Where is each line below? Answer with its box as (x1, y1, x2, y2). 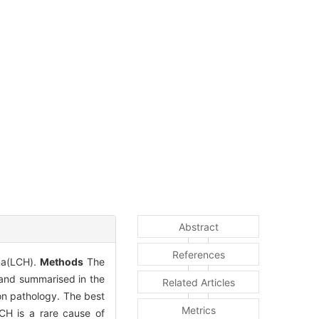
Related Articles (162, 276, 235, 289)
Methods (40, 256, 84, 268)
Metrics (181, 304, 216, 317)
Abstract (178, 221, 219, 234)
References (172, 249, 225, 261)
